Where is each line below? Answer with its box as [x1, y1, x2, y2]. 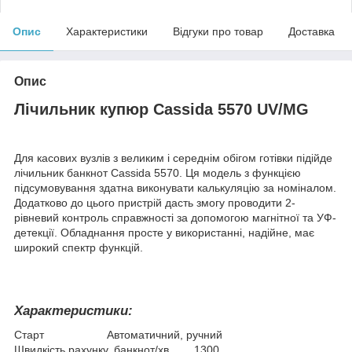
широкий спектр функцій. [14, 241, 143, 255]
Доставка [288, 24, 335, 38]
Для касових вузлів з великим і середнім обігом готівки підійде [14, 152, 332, 165]
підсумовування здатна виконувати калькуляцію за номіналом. [14, 181, 336, 195]
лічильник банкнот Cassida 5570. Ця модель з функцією [14, 167, 301, 180]
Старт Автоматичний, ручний [14, 328, 222, 342]
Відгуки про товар [173, 24, 263, 38]
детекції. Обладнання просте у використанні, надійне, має [14, 226, 314, 240]
